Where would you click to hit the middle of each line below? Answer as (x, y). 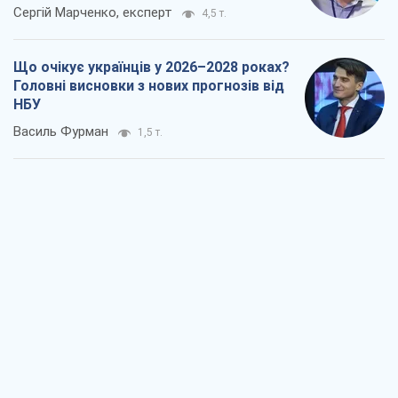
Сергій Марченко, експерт (93, 13)
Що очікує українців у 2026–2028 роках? (151, 68)
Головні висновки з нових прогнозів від (149, 86)
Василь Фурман (61, 132)
